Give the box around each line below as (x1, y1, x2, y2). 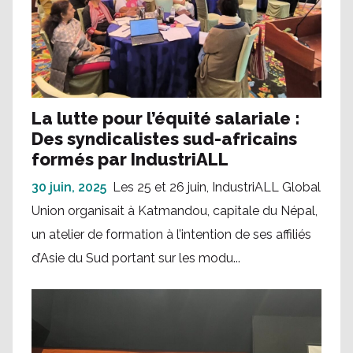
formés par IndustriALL (32, 148, 229, 169)
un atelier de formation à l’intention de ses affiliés (32, 226, 311, 242)
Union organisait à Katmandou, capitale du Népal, (32, 203, 318, 218)
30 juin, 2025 (32, 179, 106, 195)
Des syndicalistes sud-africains (32, 128, 297, 149)
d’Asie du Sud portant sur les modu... (32, 250, 240, 266)
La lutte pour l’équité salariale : (32, 107, 299, 128)
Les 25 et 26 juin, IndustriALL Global (113, 179, 321, 195)
